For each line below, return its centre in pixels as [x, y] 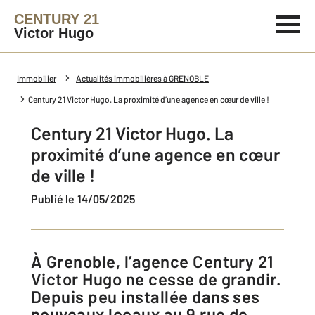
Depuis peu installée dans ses [146, 296]
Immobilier [37, 78]
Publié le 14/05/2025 [87, 199]
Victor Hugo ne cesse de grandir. [156, 279]
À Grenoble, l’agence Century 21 [37, 261]
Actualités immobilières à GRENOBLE [142, 78]
